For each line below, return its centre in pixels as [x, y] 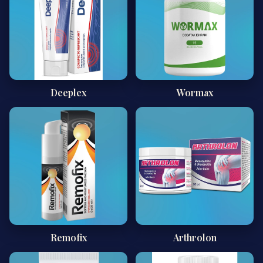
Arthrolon [195, 237]
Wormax [195, 92]
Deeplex [68, 92]
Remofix [68, 237]
